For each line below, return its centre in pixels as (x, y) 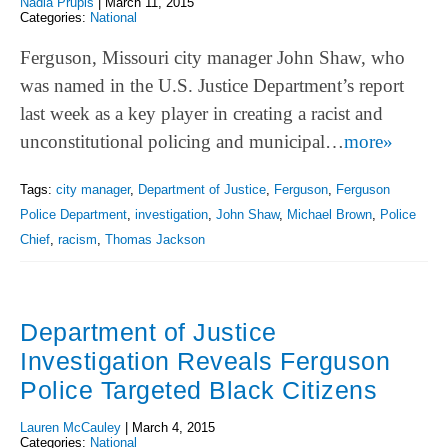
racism (77, 240)
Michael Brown (329, 215)
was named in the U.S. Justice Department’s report (212, 86)
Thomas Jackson (155, 240)
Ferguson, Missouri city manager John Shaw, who (212, 58)
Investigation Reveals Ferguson (205, 360)
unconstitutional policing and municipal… (182, 142)
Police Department (73, 215)
